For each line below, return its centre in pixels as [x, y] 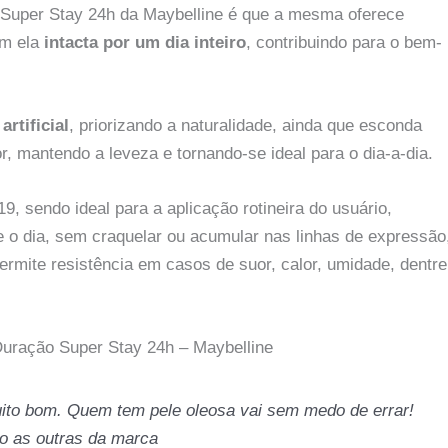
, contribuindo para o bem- [344, 42]
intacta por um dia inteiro [145, 42]
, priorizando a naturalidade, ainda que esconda [245, 125]
